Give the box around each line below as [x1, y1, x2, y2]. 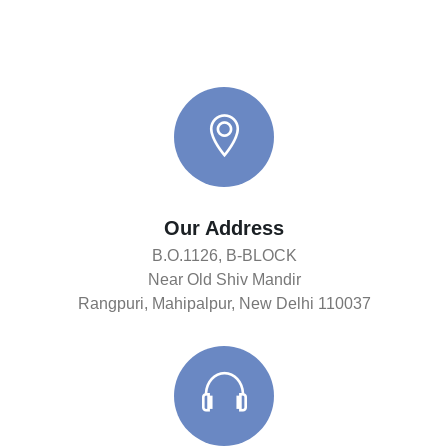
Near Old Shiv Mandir [147, 271, 301, 288]
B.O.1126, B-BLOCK [151, 247, 297, 264]
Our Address [164, 217, 284, 239]
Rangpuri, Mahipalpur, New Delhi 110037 [77, 295, 371, 312]
